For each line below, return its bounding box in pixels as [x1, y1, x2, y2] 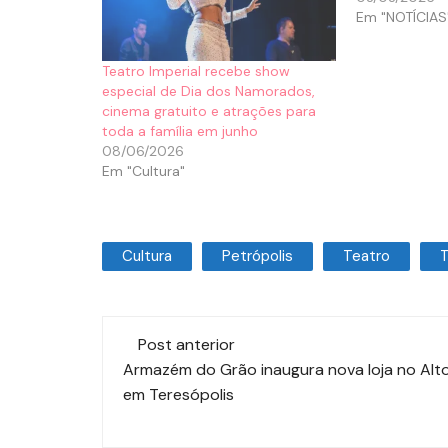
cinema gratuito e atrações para [102, 101, 316, 120]
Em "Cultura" [102, 161, 185, 180]
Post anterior [138, 333, 235, 355]
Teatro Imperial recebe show [102, 61, 290, 80]
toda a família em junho [102, 121, 258, 140]
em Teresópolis [123, 383, 234, 405]
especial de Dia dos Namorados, [102, 81, 315, 100]
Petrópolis [222, 245, 293, 266]
